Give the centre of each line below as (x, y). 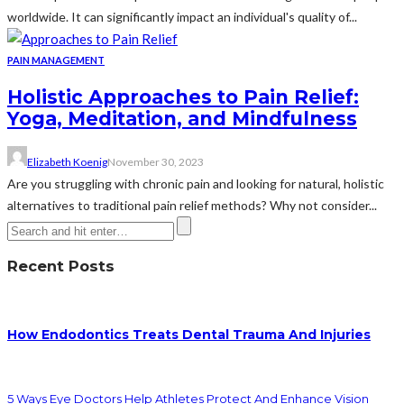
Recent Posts (61, 266)
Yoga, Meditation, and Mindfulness (182, 119)
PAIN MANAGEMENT (56, 60)
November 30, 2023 (156, 161)
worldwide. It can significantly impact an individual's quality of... (182, 17)
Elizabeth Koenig (67, 161)
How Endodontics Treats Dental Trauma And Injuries (189, 335)
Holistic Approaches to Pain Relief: (183, 97)
